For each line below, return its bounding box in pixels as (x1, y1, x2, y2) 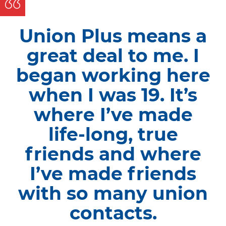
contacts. (69, 202, 157, 224)
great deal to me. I (27, 44, 199, 67)
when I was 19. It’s (29, 84, 197, 106)
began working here (16, 64, 210, 87)
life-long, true (48, 123, 178, 146)
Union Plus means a (19, 25, 207, 47)
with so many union (18, 182, 208, 205)
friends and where (25, 143, 201, 165)
